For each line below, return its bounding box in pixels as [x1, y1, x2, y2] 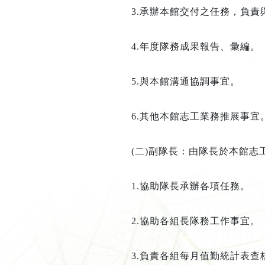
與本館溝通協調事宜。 [139, 76, 240, 87]
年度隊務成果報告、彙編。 [139, 41, 260, 52]
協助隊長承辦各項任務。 [139, 181, 250, 192]
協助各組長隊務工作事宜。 [139, 216, 260, 227]
